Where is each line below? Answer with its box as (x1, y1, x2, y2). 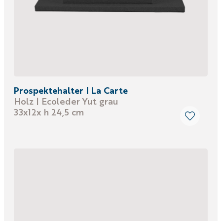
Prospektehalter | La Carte (13, 84, 128, 96)
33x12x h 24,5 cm (13, 106, 84, 118)
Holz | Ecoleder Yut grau (13, 95, 118, 107)
